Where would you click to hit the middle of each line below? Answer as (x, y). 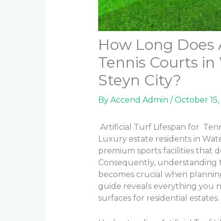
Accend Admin (140, 100)
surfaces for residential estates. (158, 198)
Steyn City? (139, 80)
